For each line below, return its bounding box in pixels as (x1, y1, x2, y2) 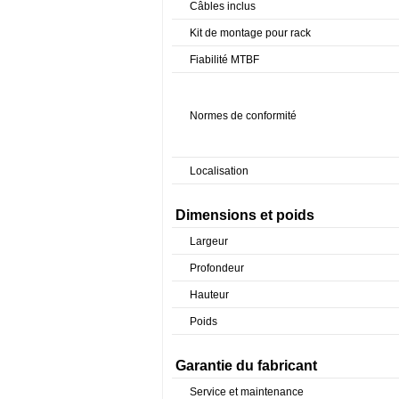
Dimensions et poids (175, 207, 314, 223)
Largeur (190, 234, 228, 248)
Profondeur (190, 261, 244, 274)
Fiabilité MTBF (190, 53, 259, 66)
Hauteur (190, 288, 229, 301)
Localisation (190, 164, 248, 177)
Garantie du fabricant (175, 357, 317, 373)
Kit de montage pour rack (190, 26, 311, 39)
